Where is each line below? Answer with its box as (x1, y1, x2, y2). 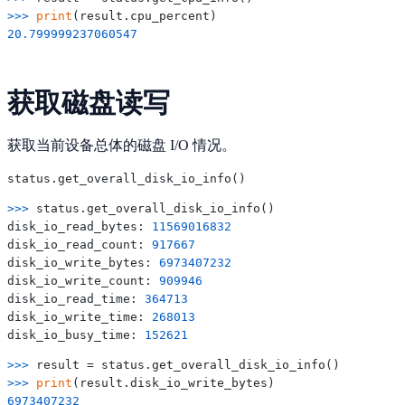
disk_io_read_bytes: (7, 220, 152, 234)
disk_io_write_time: (7, 310, 152, 325)
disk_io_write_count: (7, 274, 159, 288)
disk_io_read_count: (7, 238, 152, 252)
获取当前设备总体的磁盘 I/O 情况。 (7, 137, 236, 154)
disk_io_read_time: (7, 292, 145, 306)
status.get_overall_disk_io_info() (36, 202, 275, 216)
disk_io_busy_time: (7, 328, 145, 343)
